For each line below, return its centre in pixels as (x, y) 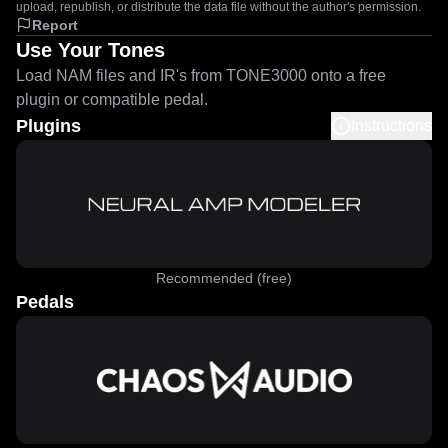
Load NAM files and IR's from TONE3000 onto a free (201, 75)
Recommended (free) (224, 278)
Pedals (45, 302)
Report (55, 25)
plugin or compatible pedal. (112, 99)
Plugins (48, 126)
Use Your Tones (90, 50)
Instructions (391, 125)
